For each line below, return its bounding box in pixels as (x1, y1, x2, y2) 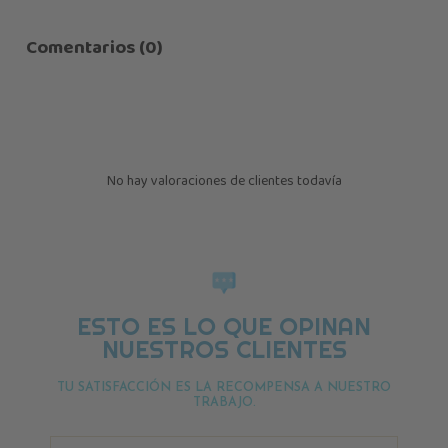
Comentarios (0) (25, 33, 163, 64)
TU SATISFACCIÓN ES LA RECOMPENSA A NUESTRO (57, 382, 391, 395)
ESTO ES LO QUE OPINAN (77, 312, 371, 342)
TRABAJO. (192, 397, 256, 410)
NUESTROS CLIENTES (101, 335, 347, 365)
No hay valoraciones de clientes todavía (106, 170, 342, 193)
